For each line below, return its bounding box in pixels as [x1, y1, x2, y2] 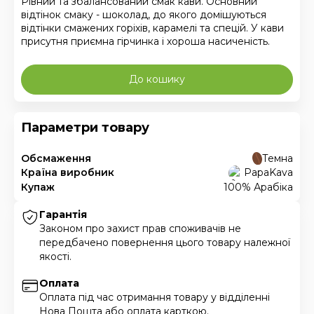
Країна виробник [21, 166, 114, 179]
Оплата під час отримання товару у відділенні [39, 290, 271, 303]
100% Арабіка [224, 181, 293, 193]
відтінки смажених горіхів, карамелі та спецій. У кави [21, 22, 284, 34]
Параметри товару [21, 120, 149, 135]
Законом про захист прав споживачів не [39, 222, 242, 235]
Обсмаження [21, 151, 91, 165]
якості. [39, 250, 72, 263]
